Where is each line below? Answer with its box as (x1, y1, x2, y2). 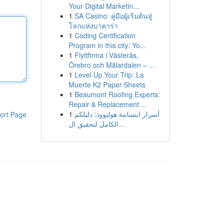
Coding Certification (74, 30, 136, 40)
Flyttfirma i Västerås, (74, 50, 138, 60)
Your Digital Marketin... (68, 1, 139, 11)
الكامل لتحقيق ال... (118, 119, 124, 129)
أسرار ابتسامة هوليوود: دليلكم (74, 109, 160, 119)
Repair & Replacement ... (68, 99, 147, 109)
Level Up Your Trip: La (74, 70, 144, 80)
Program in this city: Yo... (68, 40, 146, 50)
